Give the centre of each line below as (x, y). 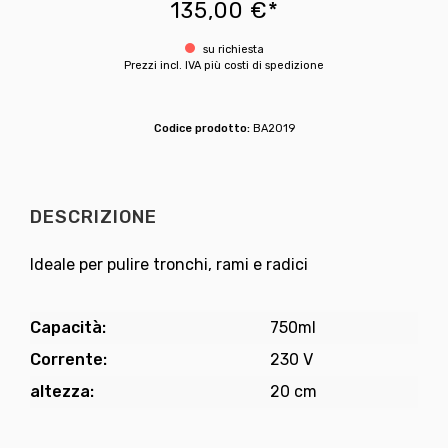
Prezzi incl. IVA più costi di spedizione (224, 66)
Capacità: (68, 328)
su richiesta (231, 50)
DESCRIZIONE (93, 217)
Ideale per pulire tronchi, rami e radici (169, 265)
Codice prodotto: (203, 129)
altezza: (62, 392)
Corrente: (68, 360)
